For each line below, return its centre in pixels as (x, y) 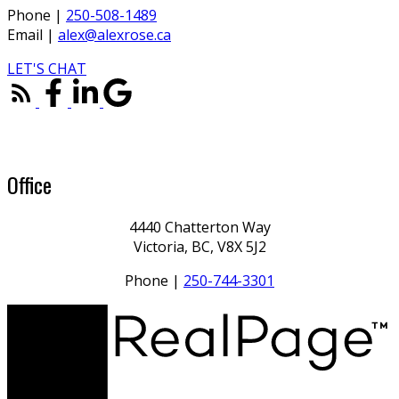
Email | (33, 34)
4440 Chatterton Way (199, 228)
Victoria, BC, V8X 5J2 (199, 247)
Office (29, 184)
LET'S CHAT (47, 68)
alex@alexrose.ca (114, 34)
